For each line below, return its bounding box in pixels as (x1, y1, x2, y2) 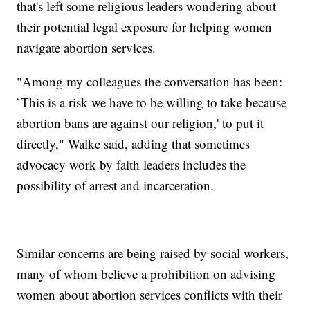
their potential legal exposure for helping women (17, 18, 273, 36)
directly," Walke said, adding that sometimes (17, 135, 250, 153)
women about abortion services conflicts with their (17, 286, 283, 304)
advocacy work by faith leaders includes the (17, 156, 246, 174)
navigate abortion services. (17, 39, 156, 57)
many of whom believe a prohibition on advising (17, 265, 276, 283)
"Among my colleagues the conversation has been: (17, 73, 283, 91)
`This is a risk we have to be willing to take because (17, 93, 287, 111)
